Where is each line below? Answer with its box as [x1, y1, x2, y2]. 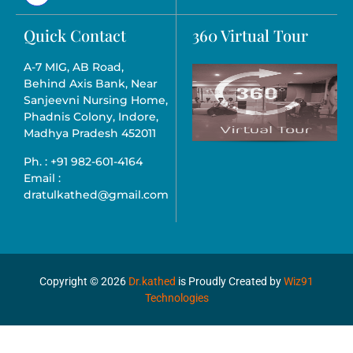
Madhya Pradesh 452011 [24, 126, 156, 141]
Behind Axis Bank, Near [24, 76, 158, 91]
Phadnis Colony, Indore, [24, 110, 158, 124]
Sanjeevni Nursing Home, [24, 93, 168, 108]
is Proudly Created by [176, 274, 284, 288]
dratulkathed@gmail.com [24, 187, 169, 202]
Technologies [144, 291, 209, 304]
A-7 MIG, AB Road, [24, 60, 124, 75]
